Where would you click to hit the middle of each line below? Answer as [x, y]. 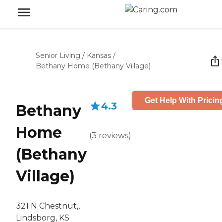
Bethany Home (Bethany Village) [93, 66]
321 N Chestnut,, [48, 206]
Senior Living [58, 55]
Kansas [99, 55]
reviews [113, 136]
